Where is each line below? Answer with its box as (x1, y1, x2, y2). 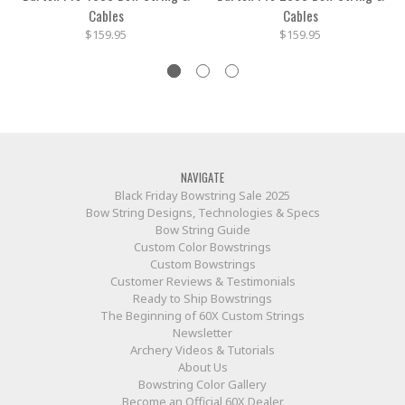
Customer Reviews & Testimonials (109, 273, 296, 290)
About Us (177, 359, 228, 376)
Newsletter (173, 325, 232, 342)
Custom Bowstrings (149, 256, 256, 273)
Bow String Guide (155, 221, 250, 239)
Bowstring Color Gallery (138, 376, 267, 393)
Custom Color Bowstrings (134, 239, 271, 256)
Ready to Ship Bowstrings (133, 290, 272, 307)
